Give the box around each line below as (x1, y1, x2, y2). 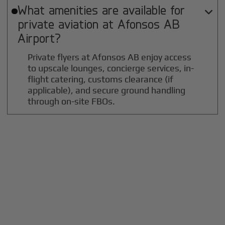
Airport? (17, 30, 61, 46)
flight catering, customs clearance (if (28, 74, 174, 85)
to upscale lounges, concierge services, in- (28, 63, 194, 74)
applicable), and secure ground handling (28, 85, 186, 96)
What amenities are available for (17, 2, 185, 18)
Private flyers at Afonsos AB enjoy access (28, 52, 192, 63)
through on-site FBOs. (28, 96, 116, 107)
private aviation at (17, 16, 118, 32)
